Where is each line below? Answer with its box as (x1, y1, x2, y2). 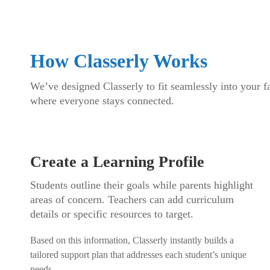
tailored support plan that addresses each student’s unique (30, 250, 246, 260)
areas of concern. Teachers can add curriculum (30, 193, 234, 206)
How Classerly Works (30, 50, 207, 72)
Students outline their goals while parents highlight (30, 179, 253, 191)
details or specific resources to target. (30, 208, 193, 220)
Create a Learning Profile (30, 153, 204, 171)
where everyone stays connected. (30, 95, 174, 107)
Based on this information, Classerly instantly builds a (30, 235, 234, 245)
